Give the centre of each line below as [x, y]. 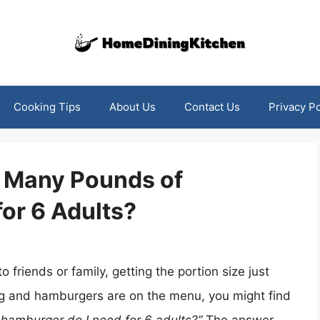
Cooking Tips [47, 107]
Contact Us [212, 107]
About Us [132, 107]
